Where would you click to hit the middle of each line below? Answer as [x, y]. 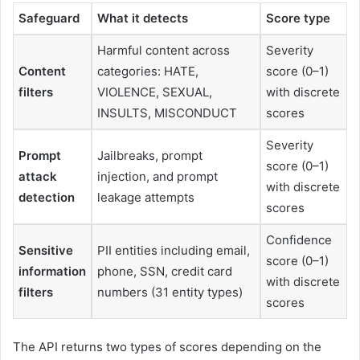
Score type [298, 18]
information [52, 271]
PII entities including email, [174, 250]
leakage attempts [146, 197]
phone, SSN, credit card [165, 271]
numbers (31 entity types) [170, 292]
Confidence [299, 239]
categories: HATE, [148, 71]
